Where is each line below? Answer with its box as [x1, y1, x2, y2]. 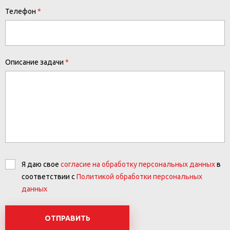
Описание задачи [5, 58, 64, 67]
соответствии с [22, 172, 77, 181]
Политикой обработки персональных [76, 172, 203, 181]
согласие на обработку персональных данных [61, 160, 216, 169]
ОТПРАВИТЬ [44, 214, 90, 223]
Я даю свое [22, 160, 61, 169]
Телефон [5, 7, 36, 16]
